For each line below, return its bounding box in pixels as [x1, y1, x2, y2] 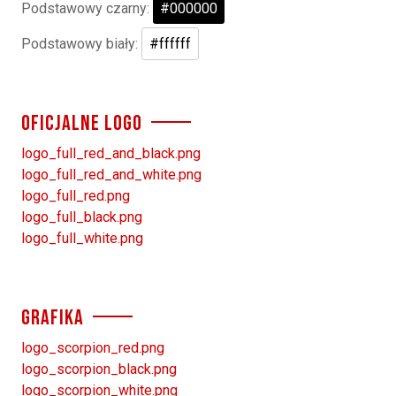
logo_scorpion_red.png [21, 339, 164, 357]
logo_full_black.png [21, 209, 142, 226]
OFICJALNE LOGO [21, 110, 142, 137]
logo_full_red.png [21, 187, 130, 205]
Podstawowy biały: [21, 35, 141, 53]
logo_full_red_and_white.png [21, 166, 202, 184]
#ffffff [149, 35, 191, 53]
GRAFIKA [21, 305, 84, 331]
